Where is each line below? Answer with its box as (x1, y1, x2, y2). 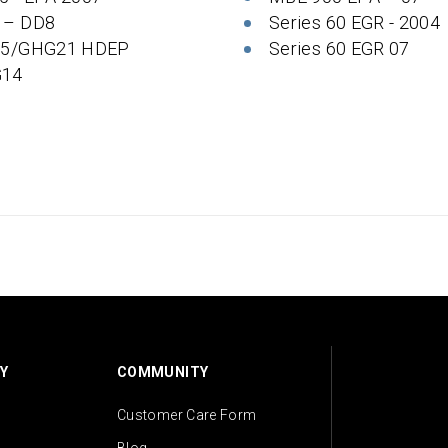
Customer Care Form (117, 407, 257, 424)
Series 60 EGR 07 (269, 38, 410, 59)
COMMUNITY (117, 364, 209, 381)
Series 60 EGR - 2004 (269, 12, 441, 33)
